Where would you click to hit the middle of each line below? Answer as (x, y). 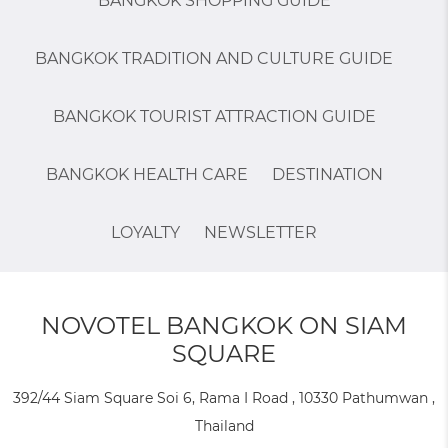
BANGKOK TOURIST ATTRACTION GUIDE (214, 116)
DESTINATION (327, 174)
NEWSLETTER (260, 232)
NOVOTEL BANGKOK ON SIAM (224, 325)
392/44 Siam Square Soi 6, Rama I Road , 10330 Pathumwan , (224, 397)
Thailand (224, 425)
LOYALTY (145, 232)
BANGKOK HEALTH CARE (146, 174)
